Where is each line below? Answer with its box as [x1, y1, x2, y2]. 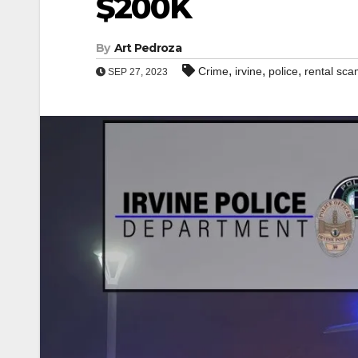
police [268, 65, 298, 78]
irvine [235, 65, 262, 78]
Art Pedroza [113, 41, 181, 55]
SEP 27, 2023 [105, 66, 168, 78]
